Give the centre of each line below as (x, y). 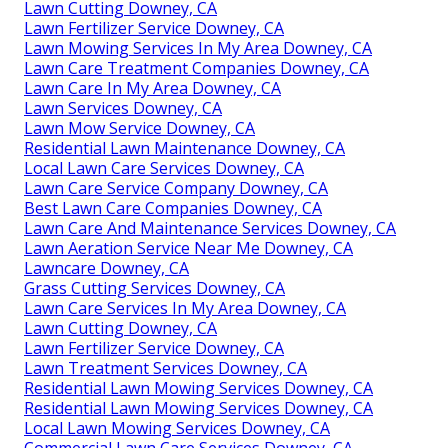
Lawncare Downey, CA (106, 268)
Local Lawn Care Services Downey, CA (164, 168)
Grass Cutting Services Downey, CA (154, 288)
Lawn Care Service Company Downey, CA (176, 188)
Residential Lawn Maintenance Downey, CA (184, 148)
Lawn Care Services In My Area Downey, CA (185, 308)
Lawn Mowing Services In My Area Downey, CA (198, 48)
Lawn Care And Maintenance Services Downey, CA (210, 228)
